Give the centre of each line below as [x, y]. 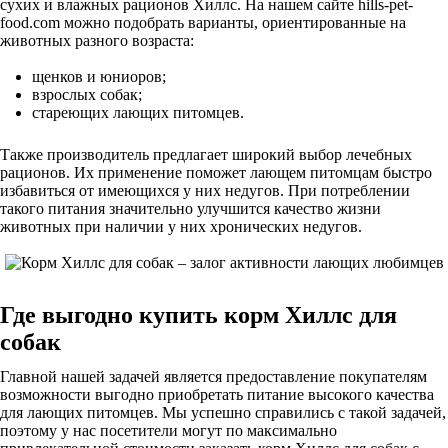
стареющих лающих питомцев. [138, 112]
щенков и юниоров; [99, 76]
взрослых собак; [87, 94]
